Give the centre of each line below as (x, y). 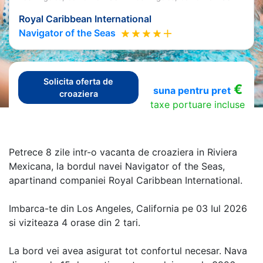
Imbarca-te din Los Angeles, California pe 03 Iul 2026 (128, 208)
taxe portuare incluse (198, 104)
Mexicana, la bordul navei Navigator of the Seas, (117, 166)
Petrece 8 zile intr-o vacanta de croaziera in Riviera (123, 152)
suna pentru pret (192, 90)
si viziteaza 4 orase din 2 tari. (75, 222)
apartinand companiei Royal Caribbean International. (126, 180)
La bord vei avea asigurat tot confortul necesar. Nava (128, 250)
